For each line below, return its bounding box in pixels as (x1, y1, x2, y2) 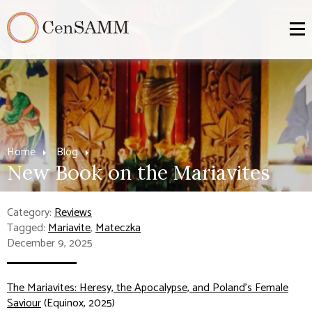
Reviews (54, 203, 92, 222)
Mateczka (95, 219, 141, 237)
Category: (7, 203, 54, 222)
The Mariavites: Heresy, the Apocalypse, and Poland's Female (7, 279, 288, 297)
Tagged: (7, 219, 48, 237)
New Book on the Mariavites (7, 159, 270, 185)
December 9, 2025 (7, 234, 93, 253)
